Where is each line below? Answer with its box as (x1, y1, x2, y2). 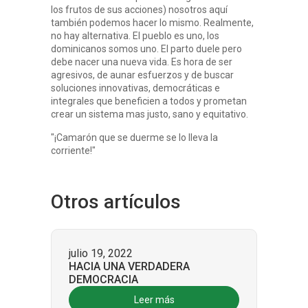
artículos (104, 190, 181, 213)
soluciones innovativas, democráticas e (51, 82, 220, 93)
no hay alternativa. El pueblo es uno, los (51, 30, 219, 41)
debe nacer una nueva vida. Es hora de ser (51, 56, 232, 67)
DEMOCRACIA (69, 273, 138, 286)
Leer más (133, 294, 175, 305)
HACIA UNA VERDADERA (69, 260, 190, 273)
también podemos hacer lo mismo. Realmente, (51, 17, 254, 28)
